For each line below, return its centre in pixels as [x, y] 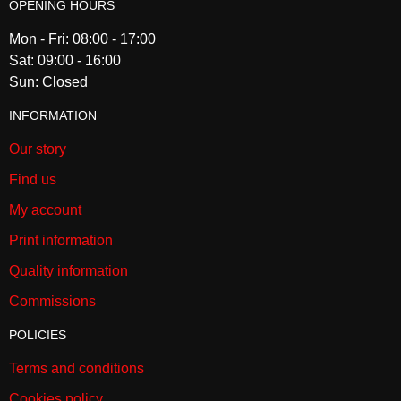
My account [45, 210]
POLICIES [38, 335]
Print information [61, 241]
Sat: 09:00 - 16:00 [65, 61]
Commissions [52, 302]
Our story [38, 149]
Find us [33, 180]
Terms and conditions [77, 369]
